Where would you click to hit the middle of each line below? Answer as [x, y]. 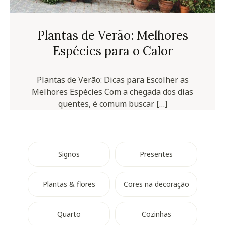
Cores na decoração [156, 184]
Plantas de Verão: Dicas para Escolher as [113, 80]
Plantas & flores [69, 184]
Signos [69, 154]
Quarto [69, 214]
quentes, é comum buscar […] [113, 104]
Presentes [156, 154]
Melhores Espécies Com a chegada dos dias [113, 92]
